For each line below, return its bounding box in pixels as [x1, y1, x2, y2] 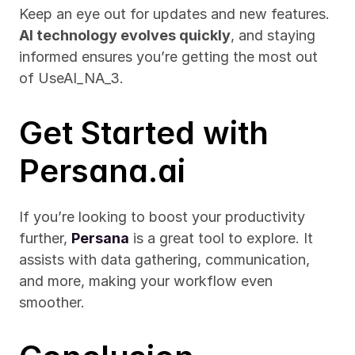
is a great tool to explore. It [129, 230, 313, 246]
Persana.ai [19, 151, 185, 190]
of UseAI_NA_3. [19, 70, 124, 86]
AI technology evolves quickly [19, 27, 231, 44]
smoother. [19, 294, 85, 311]
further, [19, 230, 71, 246]
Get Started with [19, 113, 269, 152]
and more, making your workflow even [19, 273, 273, 289]
